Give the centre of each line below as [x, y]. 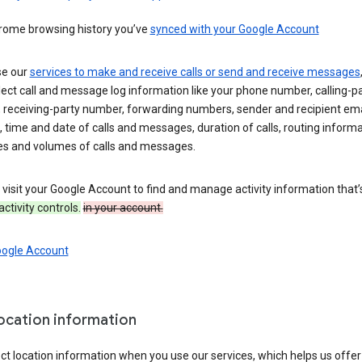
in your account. [123, 208]
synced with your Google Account [234, 29]
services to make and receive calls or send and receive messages [195, 72]
